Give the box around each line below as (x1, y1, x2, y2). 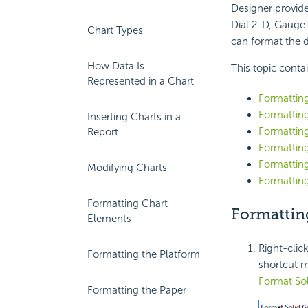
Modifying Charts (87, 162, 167, 174)
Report (87, 126, 118, 138)
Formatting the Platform (87, 248, 200, 261)
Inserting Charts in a (87, 111, 181, 123)
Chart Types (87, 24, 143, 36)
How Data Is (87, 60, 144, 72)
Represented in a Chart (87, 75, 194, 87)
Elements (87, 212, 131, 225)
